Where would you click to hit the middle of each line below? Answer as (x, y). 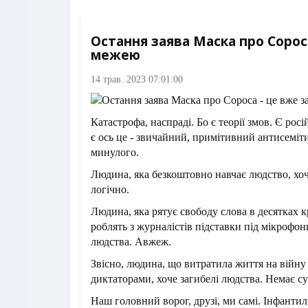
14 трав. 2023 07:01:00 (137, 79)
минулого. (115, 152)
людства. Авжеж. (131, 242)
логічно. (110, 189)
